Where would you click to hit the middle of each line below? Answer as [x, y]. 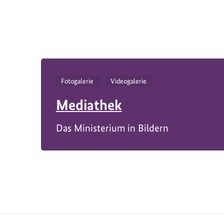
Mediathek [89, 104]
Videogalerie [129, 81]
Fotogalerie [78, 81]
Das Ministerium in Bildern [112, 128]
